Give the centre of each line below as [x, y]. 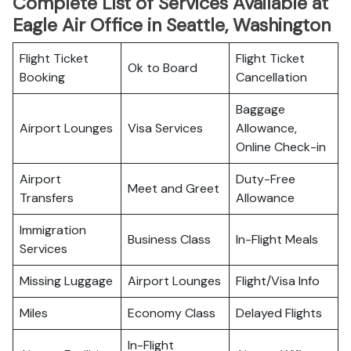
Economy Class [172, 313]
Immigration [53, 230]
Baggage [261, 109]
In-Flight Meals [277, 239]
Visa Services [165, 128]
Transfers [47, 198]
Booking [42, 77]
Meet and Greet [174, 188]
